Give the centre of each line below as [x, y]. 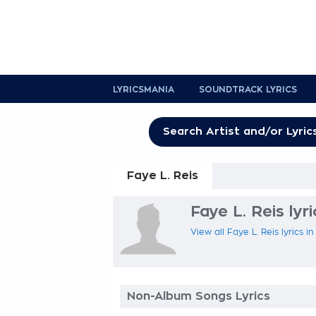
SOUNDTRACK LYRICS [248, 90]
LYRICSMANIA [144, 90]
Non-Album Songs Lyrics [199, 296]
